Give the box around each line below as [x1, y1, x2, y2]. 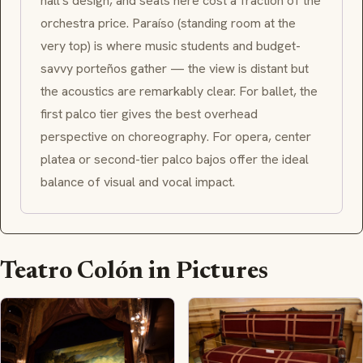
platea [41, 151, 75, 169]
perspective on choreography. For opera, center [41, 128, 311, 146]
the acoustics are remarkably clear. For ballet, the [41, 83, 318, 100]
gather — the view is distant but [127, 60, 309, 78]
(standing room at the [174, 15, 296, 32]
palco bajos [162, 151, 226, 169]
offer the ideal [226, 151, 309, 169]
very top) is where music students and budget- [41, 37, 301, 55]
